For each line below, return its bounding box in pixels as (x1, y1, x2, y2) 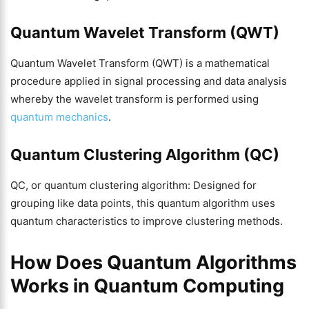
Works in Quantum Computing (10, 275, 284, 297)
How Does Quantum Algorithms (10, 251, 297, 274)
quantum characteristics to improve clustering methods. (10, 215, 283, 228)
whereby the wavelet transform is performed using (10, 92, 259, 106)
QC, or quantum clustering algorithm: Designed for (10, 179, 257, 192)
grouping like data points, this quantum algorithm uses (10, 197, 275, 210)
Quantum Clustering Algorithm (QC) (10, 146, 279, 163)
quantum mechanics (10, 110, 108, 123)
